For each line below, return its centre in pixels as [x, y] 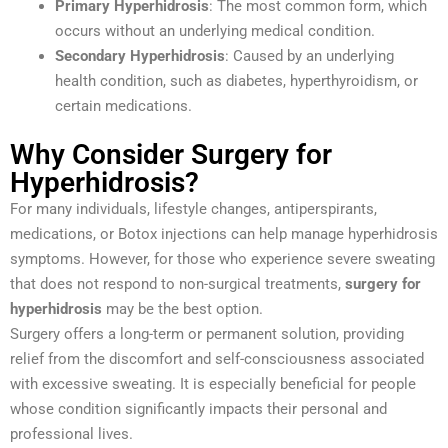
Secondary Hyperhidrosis [140, 55]
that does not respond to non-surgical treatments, [177, 284]
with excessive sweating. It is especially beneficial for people [213, 384]
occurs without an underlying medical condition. [215, 30]
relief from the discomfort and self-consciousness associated [217, 359]
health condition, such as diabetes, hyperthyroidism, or [236, 80]
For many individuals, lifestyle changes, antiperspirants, [193, 209]
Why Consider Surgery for [171, 155]
